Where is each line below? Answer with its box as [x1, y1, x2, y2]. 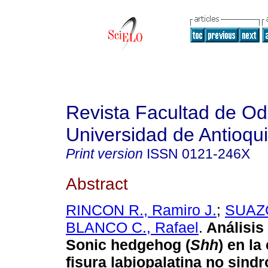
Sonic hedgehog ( [66, 236, 190, 254]
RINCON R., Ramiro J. [66, 202, 217, 219]
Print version [66, 146, 143, 162]
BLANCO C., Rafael [66, 219, 199, 236]
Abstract [66, 173, 128, 193]
